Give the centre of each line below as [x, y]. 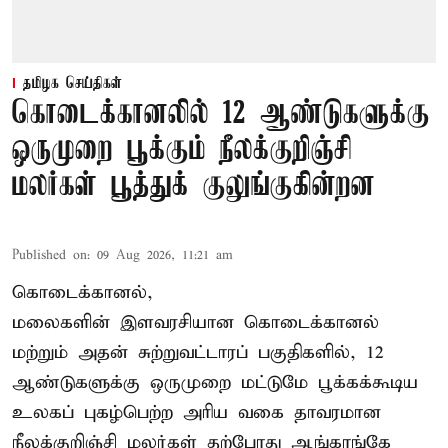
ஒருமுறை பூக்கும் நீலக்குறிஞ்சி [182, 150]
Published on [49, 255]
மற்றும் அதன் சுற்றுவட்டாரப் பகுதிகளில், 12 [198, 352]
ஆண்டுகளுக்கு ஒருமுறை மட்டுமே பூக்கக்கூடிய [215, 382]
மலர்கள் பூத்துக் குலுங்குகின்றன [193, 186]
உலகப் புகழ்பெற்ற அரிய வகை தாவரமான [196, 412]
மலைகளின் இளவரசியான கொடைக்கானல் [195, 322]
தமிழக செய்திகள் [72, 83]
